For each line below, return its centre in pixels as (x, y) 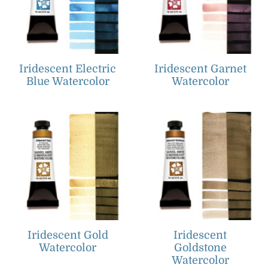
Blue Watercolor (68, 81)
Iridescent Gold (68, 235)
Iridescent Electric (68, 68)
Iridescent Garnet (200, 68)
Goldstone (200, 248)
